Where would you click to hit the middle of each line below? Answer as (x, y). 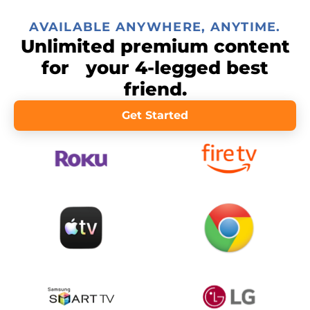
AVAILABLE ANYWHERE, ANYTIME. (155, 27)
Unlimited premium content (155, 46)
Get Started (155, 115)
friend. (155, 89)
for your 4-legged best (155, 68)
